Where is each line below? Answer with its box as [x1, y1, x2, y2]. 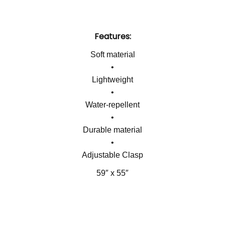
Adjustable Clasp [82, 150, 143, 159]
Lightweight [92, 75, 133, 84]
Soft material [90, 50, 135, 59]
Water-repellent [85, 100, 140, 109]
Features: [94, 30, 131, 42]
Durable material [83, 125, 142, 134]
